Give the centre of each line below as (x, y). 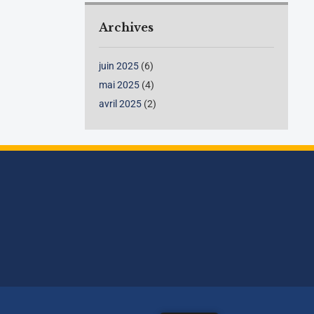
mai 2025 (120, 85)
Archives (127, 28)
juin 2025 (119, 66)
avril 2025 (121, 104)
